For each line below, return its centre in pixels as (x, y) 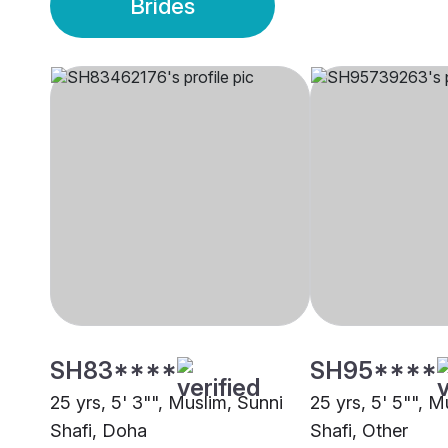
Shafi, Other (359, 431)
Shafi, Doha (98, 431)
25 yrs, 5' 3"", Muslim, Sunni (166, 403)
